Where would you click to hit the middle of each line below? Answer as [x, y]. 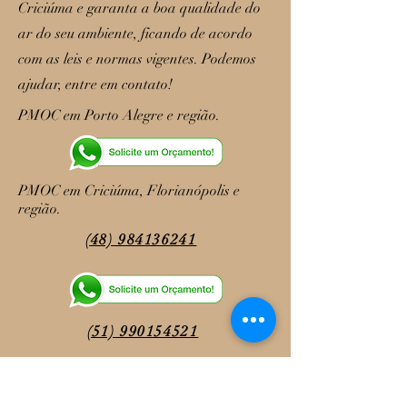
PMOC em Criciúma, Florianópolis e [129, 191]
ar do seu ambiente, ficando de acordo [135, 34]
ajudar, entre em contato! [95, 84]
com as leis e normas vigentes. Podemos [137, 59]
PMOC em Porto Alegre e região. [119, 115]
